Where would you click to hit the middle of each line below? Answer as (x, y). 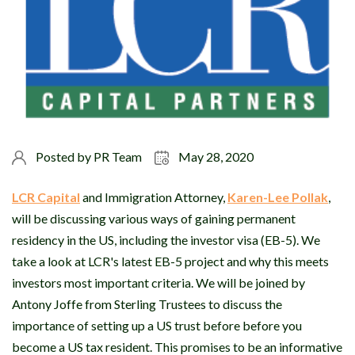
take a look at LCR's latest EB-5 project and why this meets (170, 261)
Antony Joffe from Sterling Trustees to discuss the (147, 304)
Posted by (63, 157)
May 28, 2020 (216, 157)
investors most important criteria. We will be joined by (158, 283)
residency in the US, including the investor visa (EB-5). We (166, 240)
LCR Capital (46, 197)
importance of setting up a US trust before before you (157, 326)
